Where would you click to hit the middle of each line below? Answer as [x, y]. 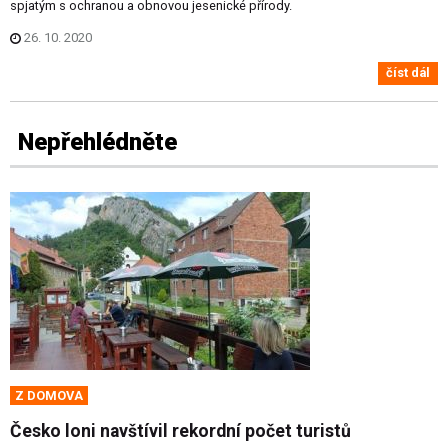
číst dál [408, 73]
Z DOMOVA [49, 396]
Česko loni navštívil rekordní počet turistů [180, 431]
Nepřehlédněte [97, 141]
